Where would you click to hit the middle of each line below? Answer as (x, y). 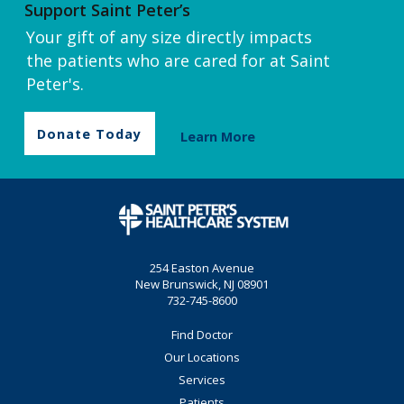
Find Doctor (202, 335)
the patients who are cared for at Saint (178, 61)
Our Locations (202, 357)
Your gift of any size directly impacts (169, 37)
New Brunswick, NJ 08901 (202, 284)
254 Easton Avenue (202, 268)
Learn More (218, 136)
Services (202, 380)
